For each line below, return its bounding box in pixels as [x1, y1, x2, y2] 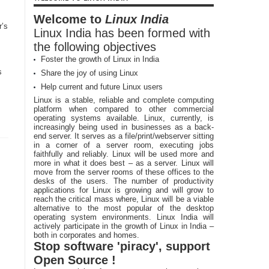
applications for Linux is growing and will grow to [34, 186, 214, 195]
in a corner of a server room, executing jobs [34, 141, 214, 150]
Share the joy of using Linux [41, 68, 138, 77]
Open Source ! [34, 253, 116, 267]
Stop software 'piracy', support [34, 240, 210, 253]
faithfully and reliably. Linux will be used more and [34, 150, 214, 159]
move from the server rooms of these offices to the [34, 168, 214, 177]
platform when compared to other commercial [34, 104, 214, 113]
